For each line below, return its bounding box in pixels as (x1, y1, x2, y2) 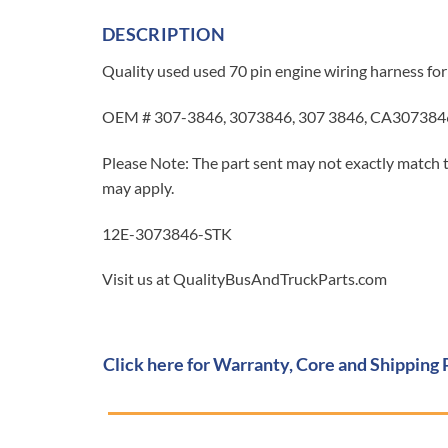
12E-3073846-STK (102, 223, 232, 243)
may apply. (102, 177, 174, 197)
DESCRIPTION (102, 23, 225, 46)
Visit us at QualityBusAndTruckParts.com (102, 269, 387, 289)
